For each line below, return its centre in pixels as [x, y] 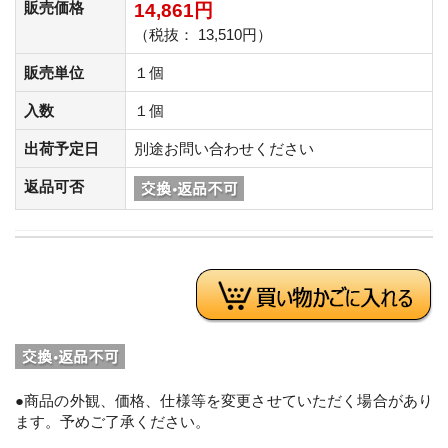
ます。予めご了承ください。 [112, 421]
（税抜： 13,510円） [203, 34]
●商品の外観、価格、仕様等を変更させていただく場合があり [224, 400]
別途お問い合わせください [224, 148]
